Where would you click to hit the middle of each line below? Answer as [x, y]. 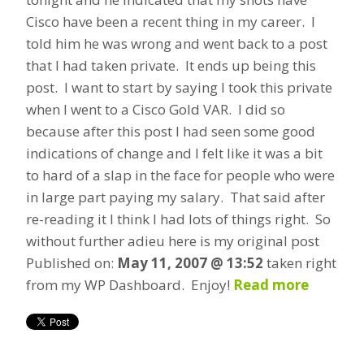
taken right [300, 262]
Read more [271, 284]
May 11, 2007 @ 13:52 [190, 262]
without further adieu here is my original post [173, 240]
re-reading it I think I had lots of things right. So [178, 219]
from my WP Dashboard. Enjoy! [130, 284]
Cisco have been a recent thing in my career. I [171, 21]
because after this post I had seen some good [171, 131]
